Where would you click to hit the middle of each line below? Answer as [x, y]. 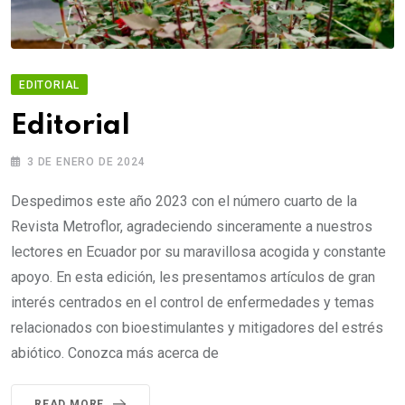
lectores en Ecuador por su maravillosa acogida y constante [198, 251]
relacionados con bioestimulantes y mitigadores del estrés [197, 327]
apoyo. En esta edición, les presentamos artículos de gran [193, 277]
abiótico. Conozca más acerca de [115, 353]
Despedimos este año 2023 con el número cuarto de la [184, 201]
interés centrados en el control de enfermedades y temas [193, 302]
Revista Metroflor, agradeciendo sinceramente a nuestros [192, 226]
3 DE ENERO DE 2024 [86, 161]
